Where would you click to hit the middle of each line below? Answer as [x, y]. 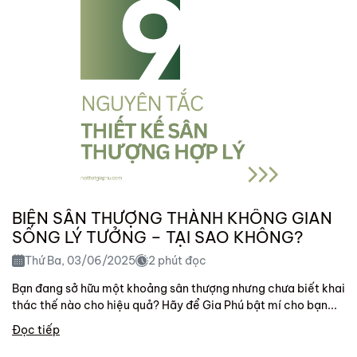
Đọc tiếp [36, 330]
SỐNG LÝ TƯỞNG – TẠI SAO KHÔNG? [157, 237]
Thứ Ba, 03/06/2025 [80, 260]
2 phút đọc [177, 260]
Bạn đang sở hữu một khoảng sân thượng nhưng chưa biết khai [178, 288]
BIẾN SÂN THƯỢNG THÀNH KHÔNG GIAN [172, 218]
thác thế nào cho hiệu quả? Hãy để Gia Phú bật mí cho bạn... [175, 305]
